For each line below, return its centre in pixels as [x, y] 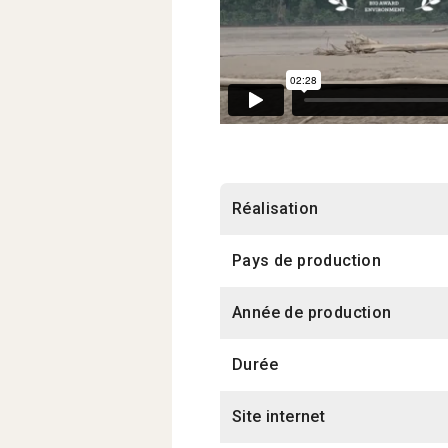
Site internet [279, 416]
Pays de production [307, 260]
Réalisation [275, 208]
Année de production [312, 312]
